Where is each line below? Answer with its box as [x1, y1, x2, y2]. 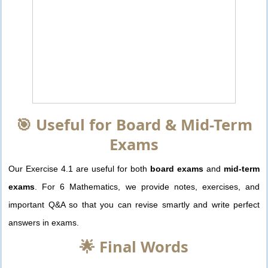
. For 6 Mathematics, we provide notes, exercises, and [35, 182, 260, 192]
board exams [150, 164, 203, 174]
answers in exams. [8, 218, 79, 228]
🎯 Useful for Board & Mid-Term [16, 114, 252, 136]
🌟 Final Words [80, 236, 188, 258]
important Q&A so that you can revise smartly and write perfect [8, 200, 260, 210]
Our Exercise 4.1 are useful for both [8, 164, 150, 174]
